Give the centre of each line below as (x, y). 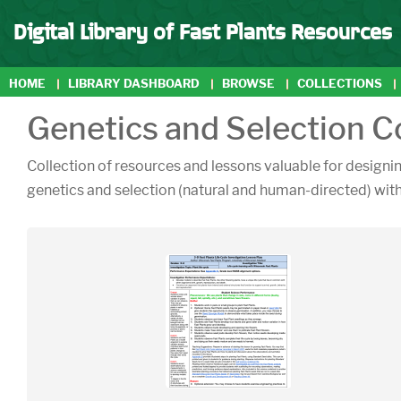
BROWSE (248, 84)
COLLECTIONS (340, 84)
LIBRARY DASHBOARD (134, 84)
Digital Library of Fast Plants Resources (203, 31)
